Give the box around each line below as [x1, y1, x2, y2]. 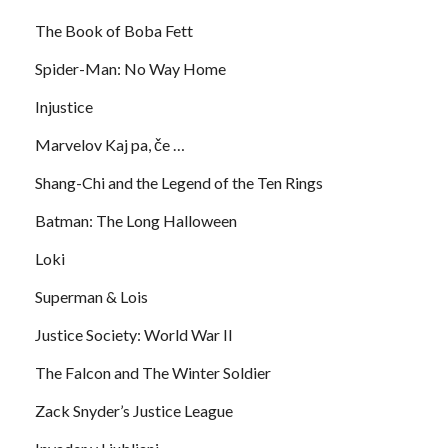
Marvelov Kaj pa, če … [35, 134, 185, 154]
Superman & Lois [35, 286, 148, 306]
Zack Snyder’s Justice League [35, 400, 233, 420]
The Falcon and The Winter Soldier [35, 362, 271, 382]
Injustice [35, 96, 93, 116]
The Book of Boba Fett [35, 20, 193, 40]
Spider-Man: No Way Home [35, 58, 226, 78]
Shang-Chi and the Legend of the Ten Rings [35, 172, 323, 192]
